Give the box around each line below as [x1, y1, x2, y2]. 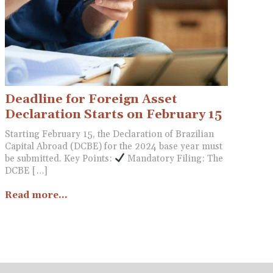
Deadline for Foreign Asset [4, 91, 177, 107]
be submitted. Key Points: [4, 152, 115, 165]
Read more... [4, 189, 68, 201]
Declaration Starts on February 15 [4, 106, 222, 122]
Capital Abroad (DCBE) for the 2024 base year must [4, 140, 222, 152]
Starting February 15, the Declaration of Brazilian [4, 128, 214, 140]
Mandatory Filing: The [125, 152, 224, 165]
